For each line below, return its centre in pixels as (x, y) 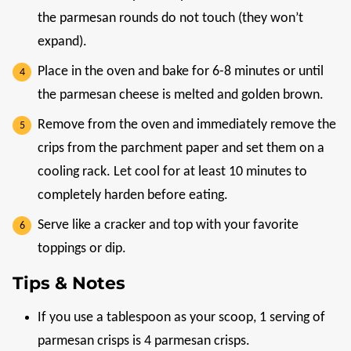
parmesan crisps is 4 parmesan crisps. (145, 342)
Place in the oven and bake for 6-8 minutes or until (181, 72)
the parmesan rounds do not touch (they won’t (170, 19)
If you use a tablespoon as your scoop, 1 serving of (181, 318)
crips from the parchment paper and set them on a (181, 149)
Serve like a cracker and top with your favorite (168, 226)
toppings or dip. (82, 249)
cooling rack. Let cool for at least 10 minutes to (172, 172)
